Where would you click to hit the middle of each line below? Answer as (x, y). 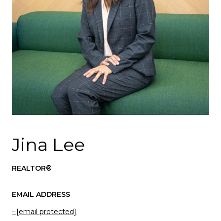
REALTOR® (32, 168)
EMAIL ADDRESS (41, 194)
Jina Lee (48, 144)
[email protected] (46, 211)
